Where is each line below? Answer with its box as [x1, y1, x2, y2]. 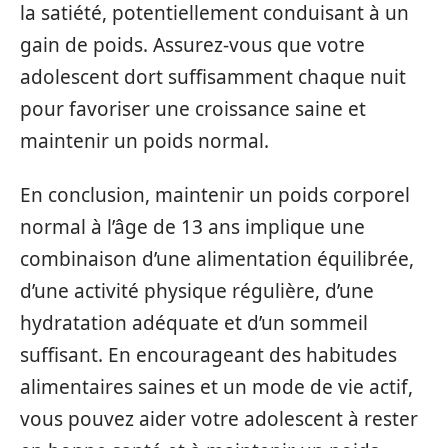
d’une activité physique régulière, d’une [20, 278, 374, 305]
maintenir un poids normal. [20, 127, 269, 154]
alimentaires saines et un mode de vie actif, [20, 374, 413, 401]
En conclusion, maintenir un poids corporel [20, 182, 410, 209]
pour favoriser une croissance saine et [20, 95, 366, 122]
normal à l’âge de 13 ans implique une [20, 214, 365, 241]
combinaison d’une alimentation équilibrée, [20, 246, 414, 273]
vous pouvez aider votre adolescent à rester [20, 406, 418, 433]
